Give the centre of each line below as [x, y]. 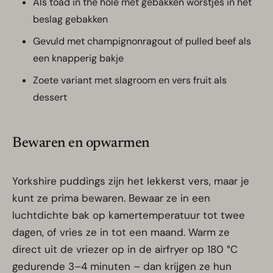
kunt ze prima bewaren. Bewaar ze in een [111, 198]
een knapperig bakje [78, 58]
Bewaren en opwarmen [81, 144]
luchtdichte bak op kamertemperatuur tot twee [129, 215]
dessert [50, 97]
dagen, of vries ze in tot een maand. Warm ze [121, 232]
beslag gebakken [70, 19]
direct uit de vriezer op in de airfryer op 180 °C [125, 250]
